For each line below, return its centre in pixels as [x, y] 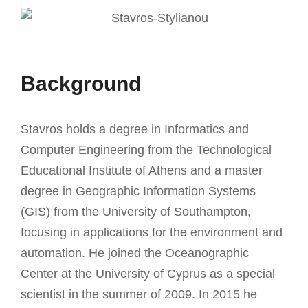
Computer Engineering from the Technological [146, 150]
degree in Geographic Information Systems [138, 191]
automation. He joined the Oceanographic [135, 253]
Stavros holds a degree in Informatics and [135, 130]
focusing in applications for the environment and [152, 233]
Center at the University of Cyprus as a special [148, 274]
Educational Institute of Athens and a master [142, 171]
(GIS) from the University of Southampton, [136, 212]
